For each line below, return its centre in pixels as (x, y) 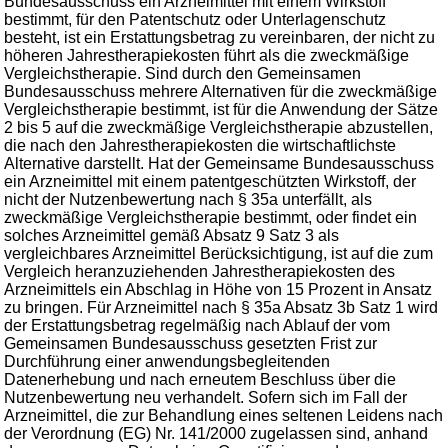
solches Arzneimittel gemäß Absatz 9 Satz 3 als (171, 235)
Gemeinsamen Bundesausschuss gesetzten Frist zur (190, 343)
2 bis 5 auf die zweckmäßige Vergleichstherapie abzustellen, (218, 127)
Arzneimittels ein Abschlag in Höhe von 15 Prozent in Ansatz (218, 289)
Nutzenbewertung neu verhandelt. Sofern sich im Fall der (205, 397)
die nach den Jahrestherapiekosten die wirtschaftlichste (200, 145)
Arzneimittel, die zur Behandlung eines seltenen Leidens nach (223, 415)
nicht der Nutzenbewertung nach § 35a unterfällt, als (188, 199)
